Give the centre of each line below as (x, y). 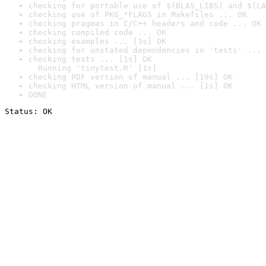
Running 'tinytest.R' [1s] (93, 68)
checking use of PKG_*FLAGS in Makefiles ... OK (138, 15)
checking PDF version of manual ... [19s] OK (131, 77)
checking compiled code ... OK (97, 32)
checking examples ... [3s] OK (97, 41)
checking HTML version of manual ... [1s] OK (131, 86)
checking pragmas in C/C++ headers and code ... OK (145, 23)
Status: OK (28, 111)
